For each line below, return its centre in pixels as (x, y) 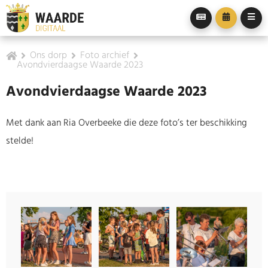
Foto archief (105, 56)
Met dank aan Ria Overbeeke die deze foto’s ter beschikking (127, 123)
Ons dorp (48, 56)
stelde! (20, 141)
